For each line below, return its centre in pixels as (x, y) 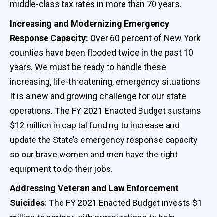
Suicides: (29, 202)
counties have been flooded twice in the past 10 (101, 52)
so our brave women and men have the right (94, 154)
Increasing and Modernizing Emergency (89, 23)
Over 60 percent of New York (145, 38)
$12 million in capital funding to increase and (95, 125)
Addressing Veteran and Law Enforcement (94, 188)
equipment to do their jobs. (61, 169)
